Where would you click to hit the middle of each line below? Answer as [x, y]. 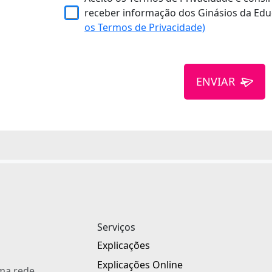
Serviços [116, 227]
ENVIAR [215, 81]
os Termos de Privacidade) [145, 27]
